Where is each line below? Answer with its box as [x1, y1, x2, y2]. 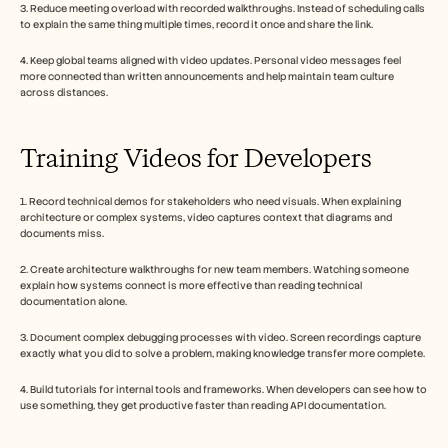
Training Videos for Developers [20, 140, 372, 176]
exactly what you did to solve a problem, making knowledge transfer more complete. [20, 347, 425, 361]
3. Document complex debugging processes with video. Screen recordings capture [20, 331, 421, 345]
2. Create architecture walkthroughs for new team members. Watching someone [20, 263, 409, 277]
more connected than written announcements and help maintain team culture [20, 70, 394, 84]
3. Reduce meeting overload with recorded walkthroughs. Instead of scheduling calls [20, 2, 425, 16]
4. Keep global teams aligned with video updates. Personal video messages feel [20, 54, 401, 68]
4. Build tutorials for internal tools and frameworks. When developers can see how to [20, 383, 427, 397]
